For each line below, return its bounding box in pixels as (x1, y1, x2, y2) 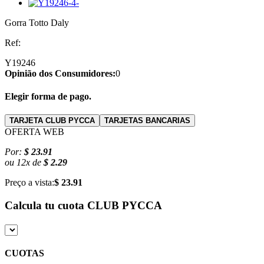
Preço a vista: (5, 177, 54, 188)
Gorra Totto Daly (5, 17, 69, 28)
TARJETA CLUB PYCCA (9, 116, 95, 126)
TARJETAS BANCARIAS (104, 116, 190, 126)
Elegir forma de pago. (5, 91, 91, 101)
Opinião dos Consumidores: (5, 68, 115, 78)
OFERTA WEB (5, 127, 64, 137)
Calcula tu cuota (5, 199, 87, 212)
